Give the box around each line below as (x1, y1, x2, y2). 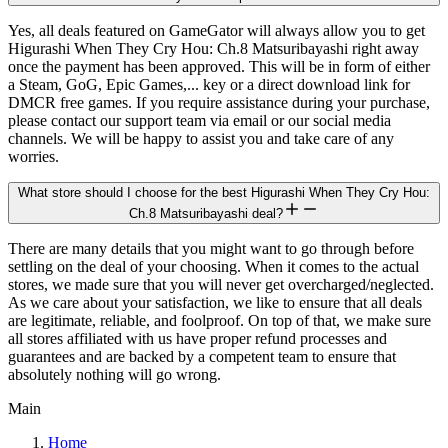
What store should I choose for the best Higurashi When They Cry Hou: (18, 185, 430, 201)
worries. (8, 148, 59, 166)
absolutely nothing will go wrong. (8, 366, 221, 384)
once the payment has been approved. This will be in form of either (8, 58, 430, 76)
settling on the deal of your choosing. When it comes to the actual (8, 258, 419, 276)
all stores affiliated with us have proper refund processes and (8, 330, 387, 348)
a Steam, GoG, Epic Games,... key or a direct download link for (8, 76, 410, 94)
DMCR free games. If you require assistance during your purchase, (8, 94, 430, 112)
